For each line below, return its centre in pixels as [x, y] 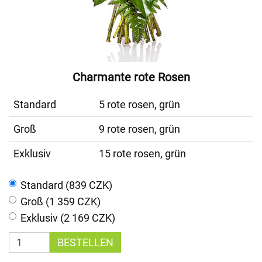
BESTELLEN [85, 242]
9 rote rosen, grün [139, 129]
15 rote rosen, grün [142, 154]
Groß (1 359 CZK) [61, 201]
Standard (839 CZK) [66, 185]
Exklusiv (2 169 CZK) [68, 218]
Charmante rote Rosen [131, 77]
